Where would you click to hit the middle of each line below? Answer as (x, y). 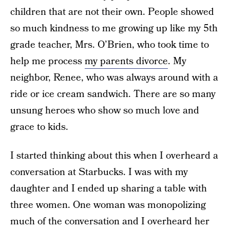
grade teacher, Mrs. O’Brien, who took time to (110, 45)
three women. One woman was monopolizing (108, 205)
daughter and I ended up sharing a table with (109, 189)
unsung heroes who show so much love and (105, 111)
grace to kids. (39, 127)
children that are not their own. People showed (112, 12)
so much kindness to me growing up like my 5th (114, 28)
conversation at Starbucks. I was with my (99, 172)
